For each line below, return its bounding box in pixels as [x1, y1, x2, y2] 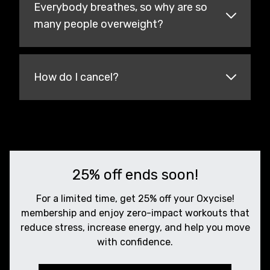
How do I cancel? [34, 71, 119, 84]
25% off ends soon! [72, 166, 198, 183]
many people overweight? [34, 17, 163, 31]
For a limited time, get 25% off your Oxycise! [36, 193, 234, 204]
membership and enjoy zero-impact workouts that [20, 207, 250, 219]
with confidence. [97, 236, 173, 248]
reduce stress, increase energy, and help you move [20, 222, 250, 233]
